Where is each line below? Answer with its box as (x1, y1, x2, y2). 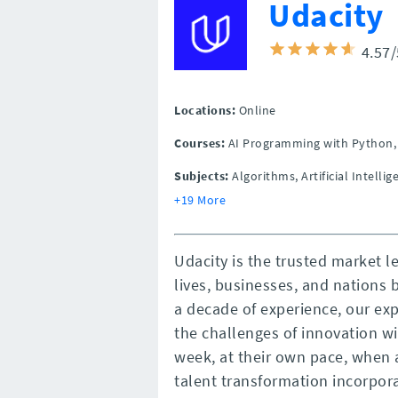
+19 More (174, 192, 226, 208)
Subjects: (174, 168, 229, 184)
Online (238, 102, 276, 118)
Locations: (174, 102, 235, 118)
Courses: (174, 135, 225, 151)
